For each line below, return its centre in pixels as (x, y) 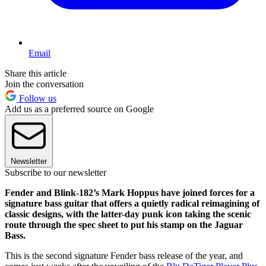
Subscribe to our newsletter (56, 173)
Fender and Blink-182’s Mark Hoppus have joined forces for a (130, 193)
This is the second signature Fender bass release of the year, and (124, 256)
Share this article (36, 74)
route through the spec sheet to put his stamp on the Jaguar (124, 225)
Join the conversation (44, 84)
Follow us (37, 99)
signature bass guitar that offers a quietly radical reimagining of (132, 204)
